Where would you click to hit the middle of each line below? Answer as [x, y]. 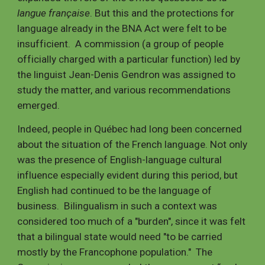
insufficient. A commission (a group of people [121, 44]
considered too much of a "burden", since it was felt [132, 221]
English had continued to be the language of [115, 190]
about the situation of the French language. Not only [132, 144]
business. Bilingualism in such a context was [117, 206]
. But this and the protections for [162, 13]
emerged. [40, 105]
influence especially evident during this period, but [128, 175]
